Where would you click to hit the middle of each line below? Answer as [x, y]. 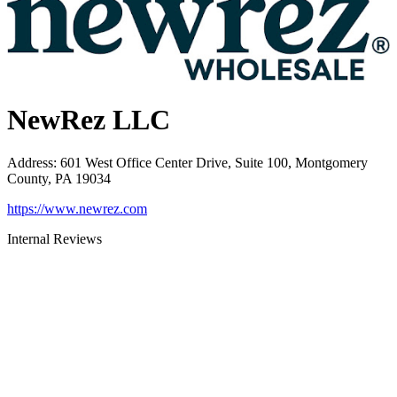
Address [30, 163]
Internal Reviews [54, 239]
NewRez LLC [89, 119]
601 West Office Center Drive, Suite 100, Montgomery [214, 163]
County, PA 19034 [59, 179]
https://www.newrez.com [77, 209]
